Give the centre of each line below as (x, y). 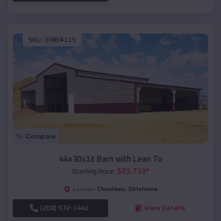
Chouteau (111, 189)
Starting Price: (93, 171)
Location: (85, 189)
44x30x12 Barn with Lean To (110, 159)
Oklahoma (143, 189)
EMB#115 (61, 40)
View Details (165, 208)
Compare (41, 136)
